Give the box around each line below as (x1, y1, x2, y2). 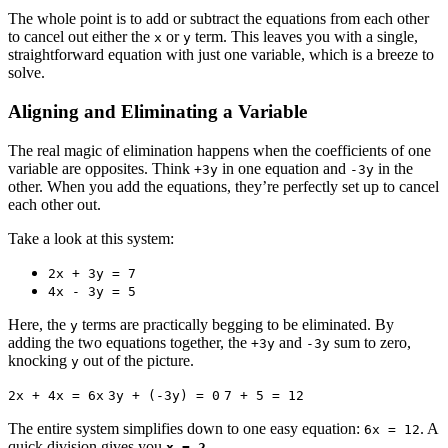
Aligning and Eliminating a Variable (8, 100, 307, 122)
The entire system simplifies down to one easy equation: (8, 419, 364, 437)
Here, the (8, 315, 70, 333)
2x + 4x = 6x (8, 387, 104, 403)
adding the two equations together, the (8, 333, 251, 351)
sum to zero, (330, 333, 411, 351)
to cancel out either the (8, 28, 154, 46)
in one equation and (218, 159, 350, 177)
